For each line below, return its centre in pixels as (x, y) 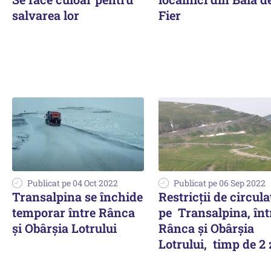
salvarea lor (46, 15)
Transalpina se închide (77, 197)
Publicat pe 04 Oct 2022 (73, 183)
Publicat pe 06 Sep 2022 (220, 183)
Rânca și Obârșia (206, 228)
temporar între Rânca (73, 213)
